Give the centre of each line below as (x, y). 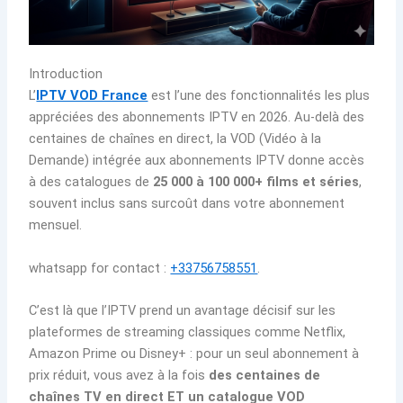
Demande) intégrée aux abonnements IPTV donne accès (197, 161)
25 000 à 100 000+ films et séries (256, 182)
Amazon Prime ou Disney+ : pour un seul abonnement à (194, 353)
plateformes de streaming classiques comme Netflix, (188, 331)
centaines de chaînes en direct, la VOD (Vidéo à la (175, 139)
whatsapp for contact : (100, 268)
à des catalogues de (91, 182)
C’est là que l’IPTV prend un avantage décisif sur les (183, 310)
